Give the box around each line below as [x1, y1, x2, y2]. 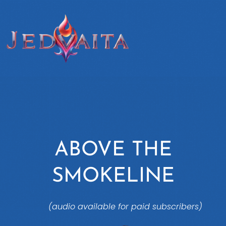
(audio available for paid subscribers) [48, 201, 202, 213]
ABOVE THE [54, 140, 172, 161]
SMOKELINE [51, 166, 175, 187]
